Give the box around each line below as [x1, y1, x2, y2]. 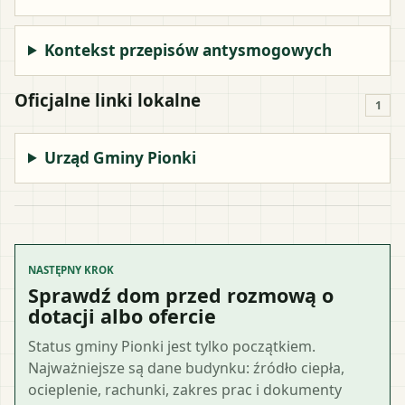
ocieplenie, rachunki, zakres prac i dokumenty [28, 379, 342, 400]
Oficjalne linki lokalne [14, 88, 201, 111]
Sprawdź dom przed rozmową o [28, 281, 334, 308]
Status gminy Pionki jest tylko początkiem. [28, 335, 316, 356]
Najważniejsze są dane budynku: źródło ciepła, [28, 357, 344, 378]
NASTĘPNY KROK [28, 262, 114, 277]
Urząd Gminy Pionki [44, 146, 197, 168]
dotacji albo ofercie [28, 302, 216, 329]
